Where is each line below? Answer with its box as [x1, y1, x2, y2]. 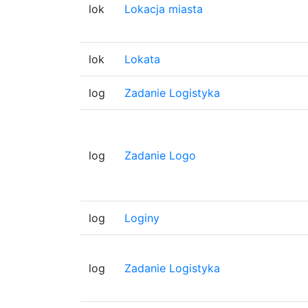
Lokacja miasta [124, 2, 203, 16]
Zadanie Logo [124, 148, 196, 162]
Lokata [124, 52, 160, 66]
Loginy [124, 211, 159, 225]
